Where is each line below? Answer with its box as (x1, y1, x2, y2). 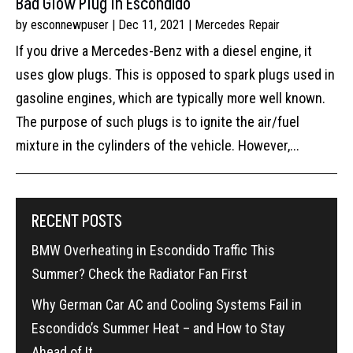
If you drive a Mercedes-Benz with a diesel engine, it (16, 43, 312, 60)
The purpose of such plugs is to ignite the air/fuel (16, 113, 299, 131)
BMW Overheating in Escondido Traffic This (32, 242, 275, 259)
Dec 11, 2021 (118, 17, 185, 33)
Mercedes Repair (195, 17, 280, 33)
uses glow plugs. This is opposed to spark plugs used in (16, 66, 335, 84)
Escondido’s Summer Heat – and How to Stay (32, 320, 285, 337)
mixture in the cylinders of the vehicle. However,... (16, 137, 299, 154)
